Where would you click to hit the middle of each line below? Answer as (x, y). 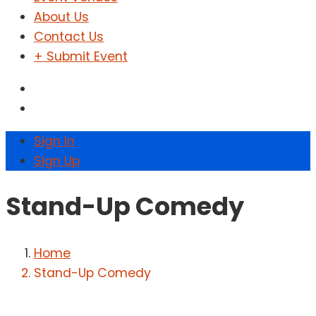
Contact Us (69, 37)
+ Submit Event (81, 57)
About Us (61, 17)
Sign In (54, 141)
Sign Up (57, 160)
